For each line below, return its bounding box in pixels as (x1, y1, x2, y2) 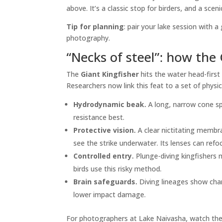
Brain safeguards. (73, 177, 138, 187)
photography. (66, 33, 111, 43)
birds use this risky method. (73, 164, 162, 174)
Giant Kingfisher (81, 69, 139, 79)
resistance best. (73, 112, 125, 122)
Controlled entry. (73, 151, 134, 161)
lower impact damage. (73, 190, 146, 200)
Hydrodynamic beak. (73, 100, 147, 110)
